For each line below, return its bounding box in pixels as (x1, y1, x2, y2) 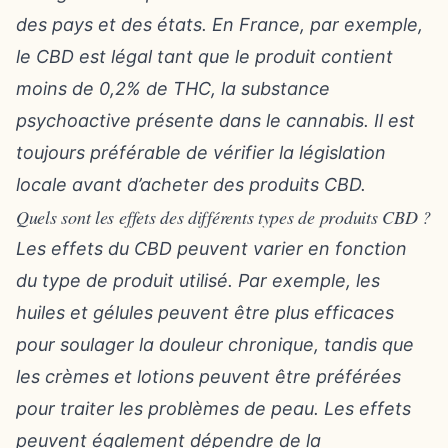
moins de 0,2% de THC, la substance (16, 78, 330, 99)
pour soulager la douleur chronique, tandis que (16, 334, 414, 355)
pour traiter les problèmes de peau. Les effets (16, 398, 411, 419)
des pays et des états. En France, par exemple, (16, 14, 423, 35)
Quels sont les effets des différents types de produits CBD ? (16, 205, 431, 229)
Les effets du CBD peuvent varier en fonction (16, 238, 407, 259)
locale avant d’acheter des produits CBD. (16, 174, 366, 195)
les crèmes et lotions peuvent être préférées (16, 366, 401, 387)
